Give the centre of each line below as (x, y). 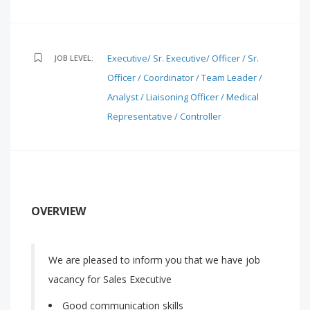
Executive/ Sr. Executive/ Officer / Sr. (183, 58)
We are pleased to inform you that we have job (154, 260)
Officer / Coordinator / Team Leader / (185, 77)
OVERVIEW (58, 211)
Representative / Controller (164, 116)
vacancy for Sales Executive (110, 279)
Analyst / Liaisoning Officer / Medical (183, 97)
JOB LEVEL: (74, 58)
